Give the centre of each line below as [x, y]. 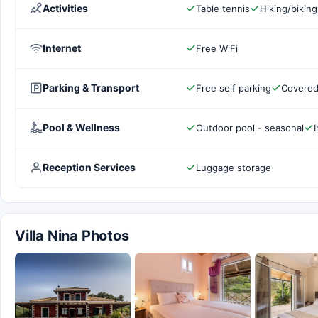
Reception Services [89, 167]
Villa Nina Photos [72, 235]
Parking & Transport [91, 87]
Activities [65, 8]
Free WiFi [217, 48]
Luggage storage [234, 167]
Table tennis [223, 8]
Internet [62, 48]
